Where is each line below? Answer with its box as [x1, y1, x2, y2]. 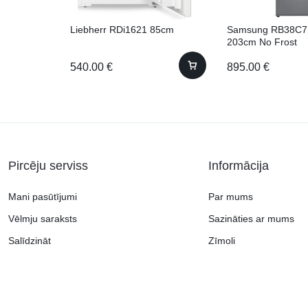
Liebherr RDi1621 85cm [70, 24, 174, 36]
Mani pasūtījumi [8, 191, 77, 203]
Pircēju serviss [8, 159, 88, 173]
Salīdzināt [8, 235, 51, 247]
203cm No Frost [227, 36, 297, 48]
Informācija [208, 159, 269, 173]
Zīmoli [208, 235, 235, 247]
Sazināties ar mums [208, 213, 294, 225]
